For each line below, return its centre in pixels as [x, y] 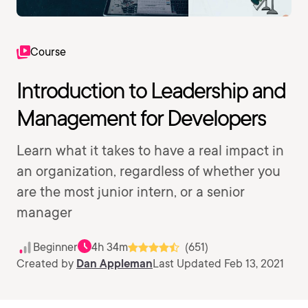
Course [48, 52]
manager [44, 212]
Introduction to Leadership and [151, 90]
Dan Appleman [114, 264]
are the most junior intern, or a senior [131, 192]
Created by [46, 264]
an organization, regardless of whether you [148, 171]
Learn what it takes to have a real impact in [150, 151]
